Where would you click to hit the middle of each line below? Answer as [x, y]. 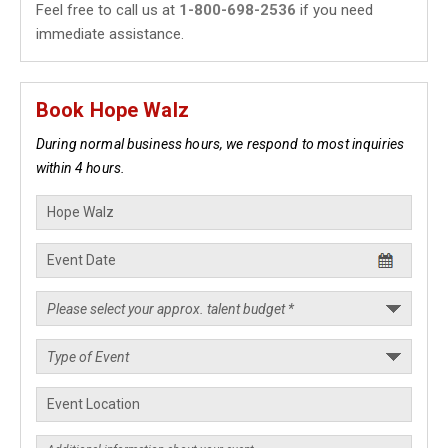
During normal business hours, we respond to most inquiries [220, 144]
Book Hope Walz [112, 110]
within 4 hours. [81, 168]
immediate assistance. [110, 34]
